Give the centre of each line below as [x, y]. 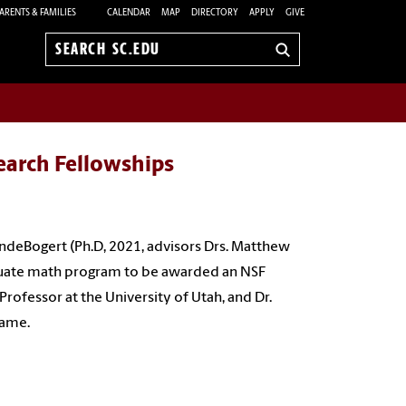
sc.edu [76, 78]
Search [77, 58]
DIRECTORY [215, 13]
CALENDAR [129, 13]
